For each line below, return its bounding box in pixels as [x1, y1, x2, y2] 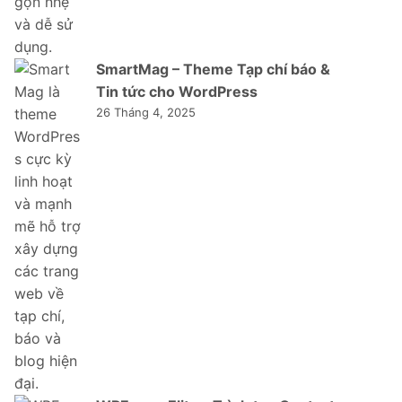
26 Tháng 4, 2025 [96, 104, 196, 119]
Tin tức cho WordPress [96, 82, 258, 100]
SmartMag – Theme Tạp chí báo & [96, 59, 330, 78]
